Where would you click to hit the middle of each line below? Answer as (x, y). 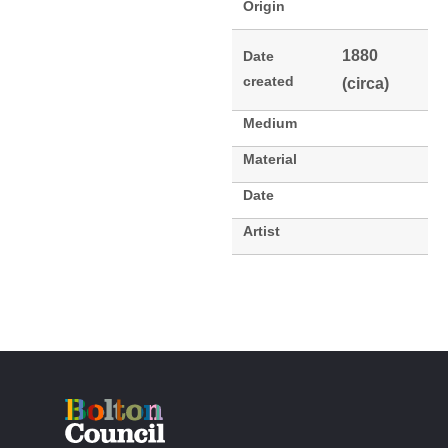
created (268, 81)
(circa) (365, 84)
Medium (269, 123)
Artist (261, 231)
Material (269, 159)
